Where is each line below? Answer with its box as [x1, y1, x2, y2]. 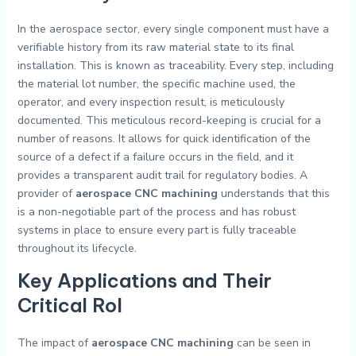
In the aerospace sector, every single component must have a [17, 21, 329, 37]
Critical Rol [17, 293, 122, 318]
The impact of [17, 335, 91, 351]
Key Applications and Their [17, 269, 272, 293]
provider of [17, 186, 75, 202]
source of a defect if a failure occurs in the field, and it [17, 149, 293, 165]
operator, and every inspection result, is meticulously [17, 95, 284, 110]
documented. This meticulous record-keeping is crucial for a [17, 113, 321, 129]
